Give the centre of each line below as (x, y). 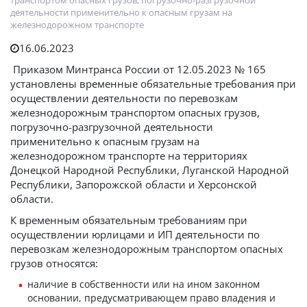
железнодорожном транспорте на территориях (129, 156)
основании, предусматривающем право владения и (151, 298)
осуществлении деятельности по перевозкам (124, 98)
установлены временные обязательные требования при (153, 84)
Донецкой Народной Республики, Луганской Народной (150, 170)
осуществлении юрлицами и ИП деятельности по (135, 234)
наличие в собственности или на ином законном (144, 284)
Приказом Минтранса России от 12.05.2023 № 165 (138, 69)
